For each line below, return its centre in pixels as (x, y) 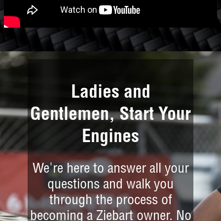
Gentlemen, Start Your (110, 116)
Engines (110, 138)
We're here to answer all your (110, 170)
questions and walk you (110, 186)
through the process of (110, 202)
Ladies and (110, 94)
